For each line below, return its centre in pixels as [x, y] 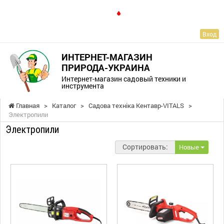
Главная [27, 105]
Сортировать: [145, 146]
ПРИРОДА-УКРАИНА [105, 68]
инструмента [82, 86]
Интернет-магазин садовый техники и [123, 79]
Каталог [64, 105]
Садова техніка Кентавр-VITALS [136, 105]
